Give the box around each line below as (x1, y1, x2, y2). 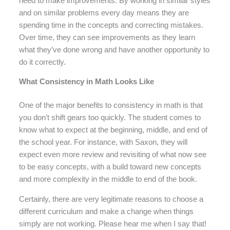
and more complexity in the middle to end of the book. (19, 175, 202, 184)
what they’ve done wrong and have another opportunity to (19, 45, 210, 54)
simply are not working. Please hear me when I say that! (19, 219, 207, 228)
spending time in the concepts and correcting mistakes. (19, 21, 204, 29)
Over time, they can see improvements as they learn (19, 33, 196, 42)
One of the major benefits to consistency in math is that (19, 101, 203, 110)
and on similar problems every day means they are (19, 8, 189, 17)
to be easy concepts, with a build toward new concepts (19, 163, 202, 171)
